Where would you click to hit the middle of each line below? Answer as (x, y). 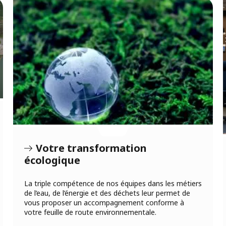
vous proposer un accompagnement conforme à (104, 202)
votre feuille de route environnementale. (90, 212)
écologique (52, 160)
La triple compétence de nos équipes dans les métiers (113, 183)
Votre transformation (91, 148)
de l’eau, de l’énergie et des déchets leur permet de (107, 193)
